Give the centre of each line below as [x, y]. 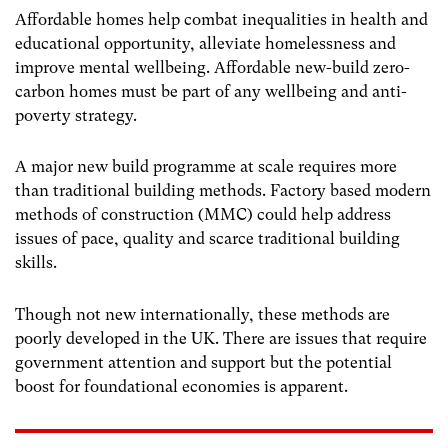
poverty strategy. [76, 116]
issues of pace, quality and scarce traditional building [207, 239]
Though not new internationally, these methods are [202, 314]
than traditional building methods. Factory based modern [223, 191]
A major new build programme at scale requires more [206, 167]
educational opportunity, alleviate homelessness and [205, 44]
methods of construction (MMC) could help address [203, 215]
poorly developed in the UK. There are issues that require [221, 338]
